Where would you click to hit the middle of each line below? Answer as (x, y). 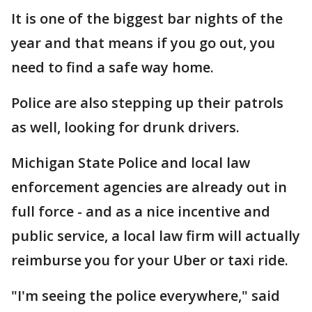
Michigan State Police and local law (131, 163)
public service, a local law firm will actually (156, 236)
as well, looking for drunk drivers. (125, 127)
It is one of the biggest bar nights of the (147, 18)
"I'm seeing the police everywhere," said (146, 296)
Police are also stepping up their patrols (147, 103)
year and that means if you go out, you (143, 43)
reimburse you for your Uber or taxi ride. (150, 260)
